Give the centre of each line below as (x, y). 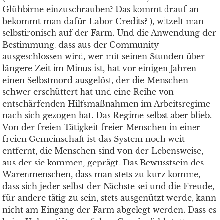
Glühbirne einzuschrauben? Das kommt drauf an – (105, 9)
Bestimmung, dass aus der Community (81, 45)
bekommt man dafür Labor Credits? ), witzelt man (103, 21)
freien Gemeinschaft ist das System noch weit (94, 139)
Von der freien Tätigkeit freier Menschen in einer (101, 127)
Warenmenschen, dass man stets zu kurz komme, (101, 174)
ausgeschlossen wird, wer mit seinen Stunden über (104, 56)
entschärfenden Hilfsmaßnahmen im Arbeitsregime (106, 104)
